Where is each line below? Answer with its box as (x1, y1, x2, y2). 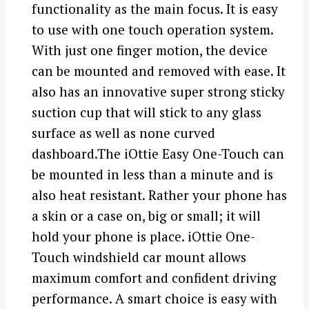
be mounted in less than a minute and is (31, 165, 273, 183)
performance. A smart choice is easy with (31, 289, 277, 307)
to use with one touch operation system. (31, 20, 273, 38)
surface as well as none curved (31, 123, 215, 141)
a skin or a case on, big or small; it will (31, 206, 261, 224)
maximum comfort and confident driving (31, 268, 277, 286)
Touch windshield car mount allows (31, 248, 246, 266)
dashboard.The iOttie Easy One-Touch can (31, 144, 284, 162)
